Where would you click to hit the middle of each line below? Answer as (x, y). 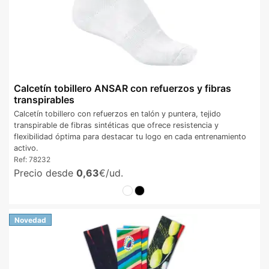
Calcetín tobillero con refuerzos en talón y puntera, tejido (117, 114)
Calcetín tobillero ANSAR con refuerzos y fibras (122, 88)
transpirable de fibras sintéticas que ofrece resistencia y (116, 125)
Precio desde (45, 173)
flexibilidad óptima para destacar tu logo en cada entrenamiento (130, 137)
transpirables (44, 99)
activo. (26, 148)
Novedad (30, 220)
